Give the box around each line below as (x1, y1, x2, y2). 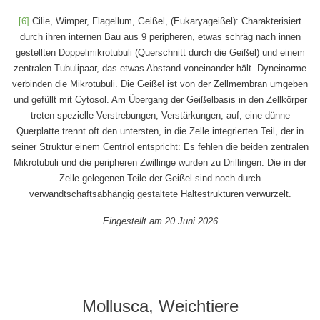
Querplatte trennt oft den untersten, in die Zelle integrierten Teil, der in (16, 126, 304, 137)
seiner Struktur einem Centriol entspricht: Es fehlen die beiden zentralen (11, 141, 309, 153)
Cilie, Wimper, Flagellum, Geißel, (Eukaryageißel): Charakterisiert (29, 16, 301, 27)
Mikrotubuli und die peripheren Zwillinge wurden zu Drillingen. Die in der (14, 157, 306, 169)
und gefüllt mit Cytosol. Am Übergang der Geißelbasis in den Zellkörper (13, 94, 307, 106)
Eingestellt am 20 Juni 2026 (102, 216, 218, 227)
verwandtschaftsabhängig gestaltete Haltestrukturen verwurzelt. (29, 189, 291, 200)
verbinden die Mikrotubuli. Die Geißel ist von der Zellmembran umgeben (12, 79, 308, 90)
